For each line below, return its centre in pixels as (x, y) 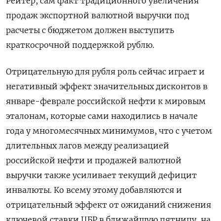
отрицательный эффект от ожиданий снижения (109, 205)
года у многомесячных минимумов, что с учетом (109, 131)
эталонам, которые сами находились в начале (102, 116)
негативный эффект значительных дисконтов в (107, 87)
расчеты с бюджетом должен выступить (90, 30)
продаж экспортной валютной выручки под (98, 16)
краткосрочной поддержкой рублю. (80, 45)
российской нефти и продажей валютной (94, 161)
